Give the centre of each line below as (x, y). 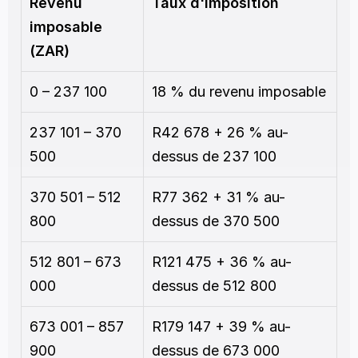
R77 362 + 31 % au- (219, 197)
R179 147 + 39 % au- (221, 326)
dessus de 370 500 (216, 221)
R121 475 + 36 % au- (222, 262)
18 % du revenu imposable (239, 91)
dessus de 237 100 (214, 156)
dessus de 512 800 (214, 286)
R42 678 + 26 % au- (220, 132)
